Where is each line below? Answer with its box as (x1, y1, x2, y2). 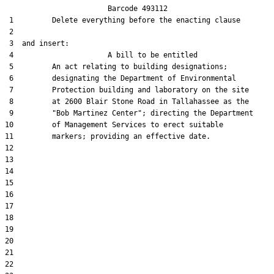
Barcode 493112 (5, 4, 168, 13)
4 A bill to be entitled (5, 51, 198, 59)
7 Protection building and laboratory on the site (5, 86, 249, 94)
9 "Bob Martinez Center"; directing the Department (5, 109, 253, 117)
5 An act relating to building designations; (5, 62, 228, 71)
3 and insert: (5, 39, 78, 48)
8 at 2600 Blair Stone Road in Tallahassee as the (5, 97, 249, 106)
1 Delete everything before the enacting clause (5, 16, 240, 24)
